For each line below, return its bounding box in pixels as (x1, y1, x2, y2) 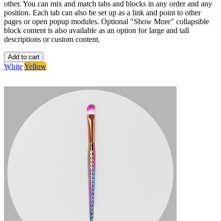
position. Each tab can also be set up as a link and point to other (4, 8, 201, 17)
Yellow (24, 62, 46, 71)
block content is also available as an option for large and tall (4, 26, 189, 35)
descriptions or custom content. (4, 35, 100, 43)
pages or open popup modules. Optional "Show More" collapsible (4, 17, 209, 26)
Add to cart (8, 53, 39, 61)
